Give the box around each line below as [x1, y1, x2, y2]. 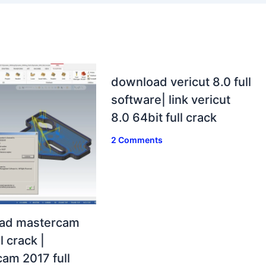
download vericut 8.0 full [111, 75, 252, 90]
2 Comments [111, 135, 163, 145]
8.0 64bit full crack [111, 110, 217, 125]
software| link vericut [111, 93, 231, 107]
